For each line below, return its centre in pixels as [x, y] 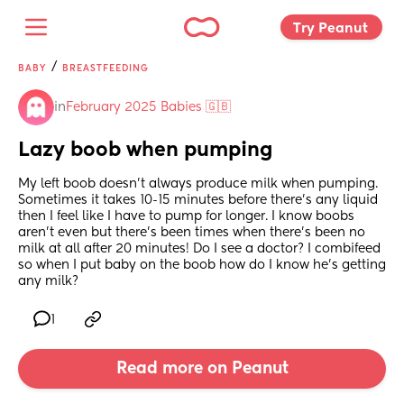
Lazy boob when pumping [146, 151]
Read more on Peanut [202, 369]
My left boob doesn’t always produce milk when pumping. [198, 184]
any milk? [48, 282]
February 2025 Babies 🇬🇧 [148, 107]
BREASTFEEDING [106, 69]
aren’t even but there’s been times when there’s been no [192, 233]
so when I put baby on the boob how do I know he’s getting [202, 266]
